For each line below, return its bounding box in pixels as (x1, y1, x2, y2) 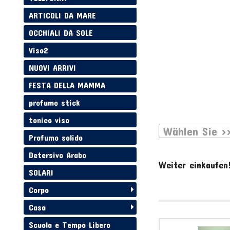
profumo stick (29, 98, 81, 108)
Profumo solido (29, 132, 83, 143)
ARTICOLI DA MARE (29, 10, 97, 21)
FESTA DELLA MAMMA (29, 80, 106, 90)
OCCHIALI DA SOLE (29, 28, 93, 38)
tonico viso (29, 115, 70, 125)
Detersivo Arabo (29, 150, 87, 160)
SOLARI (29, 167, 54, 178)
